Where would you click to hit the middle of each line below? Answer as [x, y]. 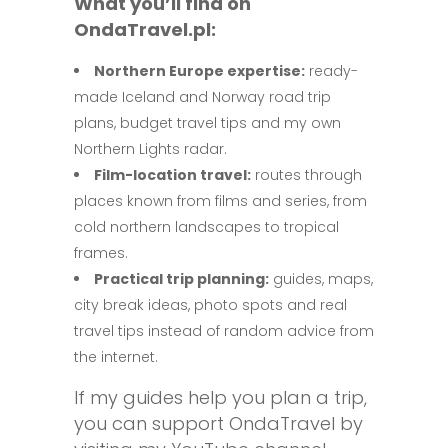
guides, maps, [321, 278]
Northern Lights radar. [150, 148]
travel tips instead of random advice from [224, 330]
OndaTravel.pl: [145, 29]
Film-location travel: [172, 174]
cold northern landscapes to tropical [206, 226]
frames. [101, 252]
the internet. [116, 356]
